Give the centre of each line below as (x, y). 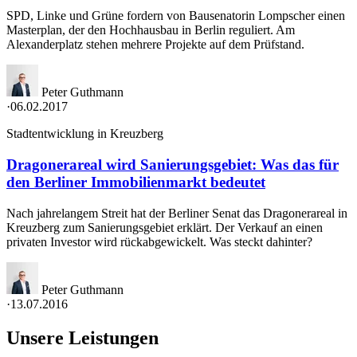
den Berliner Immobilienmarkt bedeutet (136, 182)
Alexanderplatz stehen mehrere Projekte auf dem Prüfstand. (155, 45)
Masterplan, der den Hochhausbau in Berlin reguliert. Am (151, 30)
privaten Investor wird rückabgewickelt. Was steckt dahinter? (159, 241)
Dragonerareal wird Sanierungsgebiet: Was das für (173, 165)
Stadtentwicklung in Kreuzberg (85, 134)
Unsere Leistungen (82, 337)
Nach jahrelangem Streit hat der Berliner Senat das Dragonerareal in (177, 213)
